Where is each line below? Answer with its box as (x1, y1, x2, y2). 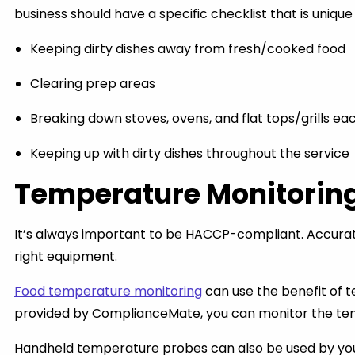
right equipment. (14, 247, 117, 265)
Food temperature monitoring (14, 282, 202, 300)
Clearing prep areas (30, 74, 155, 93)
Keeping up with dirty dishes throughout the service (30, 144, 349, 162)
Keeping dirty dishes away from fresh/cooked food (30, 40, 345, 58)
